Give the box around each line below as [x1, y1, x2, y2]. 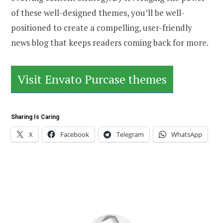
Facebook [60, 130, 89, 139]
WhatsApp [171, 130, 202, 139]
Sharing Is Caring [11, 113, 59, 121]
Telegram [116, 130, 144, 139]
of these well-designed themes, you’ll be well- [11, 7, 185, 19]
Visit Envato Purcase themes [17, 71, 167, 88]
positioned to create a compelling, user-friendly [11, 22, 192, 34]
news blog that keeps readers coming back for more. [11, 37, 209, 49]
